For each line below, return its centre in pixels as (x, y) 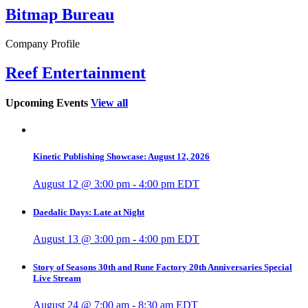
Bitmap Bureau (60, 14)
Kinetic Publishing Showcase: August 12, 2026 (121, 157)
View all (109, 102)
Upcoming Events (47, 102)
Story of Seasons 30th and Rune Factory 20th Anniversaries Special (163, 267)
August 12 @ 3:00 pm (81, 184)
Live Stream (57, 278)
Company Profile (43, 43)
